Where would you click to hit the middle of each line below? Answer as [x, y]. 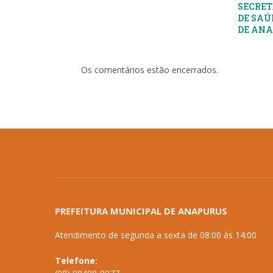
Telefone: [76, 261]
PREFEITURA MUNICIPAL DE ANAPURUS [141, 211]
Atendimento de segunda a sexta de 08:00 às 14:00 [156, 235]
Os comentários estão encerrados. [150, 70]
